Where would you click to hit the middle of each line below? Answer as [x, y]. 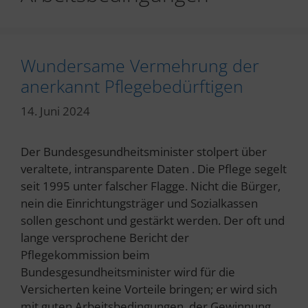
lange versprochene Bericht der [105, 237]
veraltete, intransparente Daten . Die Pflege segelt [154, 168]
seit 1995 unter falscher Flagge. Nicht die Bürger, [151, 186]
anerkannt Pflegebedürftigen [132, 86]
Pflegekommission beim [85, 254]
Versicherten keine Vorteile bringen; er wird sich [149, 289]
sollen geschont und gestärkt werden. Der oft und [153, 220]
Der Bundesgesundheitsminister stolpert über [144, 151]
